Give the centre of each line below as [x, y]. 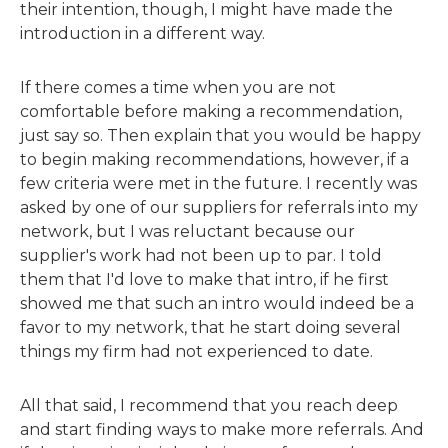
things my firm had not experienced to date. [196, 351]
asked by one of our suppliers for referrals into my [219, 207]
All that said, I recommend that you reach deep [209, 405]
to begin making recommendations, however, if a [214, 159]
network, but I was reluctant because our [187, 231]
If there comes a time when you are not [178, 87]
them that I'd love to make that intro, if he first [204, 279]
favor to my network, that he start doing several [210, 327]
